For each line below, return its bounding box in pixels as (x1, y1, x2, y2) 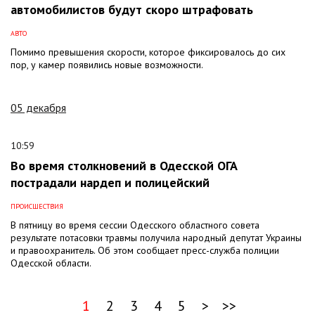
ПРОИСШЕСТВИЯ (11, 201, 63, 211)
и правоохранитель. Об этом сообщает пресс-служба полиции (11, 243, 279, 257)
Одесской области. (11, 256, 91, 269)
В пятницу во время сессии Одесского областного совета (11, 218, 259, 231)
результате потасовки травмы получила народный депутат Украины (11, 231, 302, 244)
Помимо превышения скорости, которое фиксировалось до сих (11, 45, 285, 58)
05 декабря (11, 100, 66, 115)
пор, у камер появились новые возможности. (11, 58, 203, 71)
